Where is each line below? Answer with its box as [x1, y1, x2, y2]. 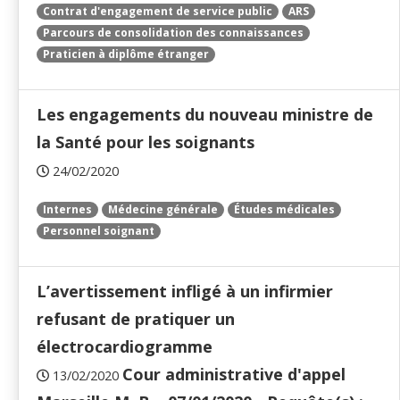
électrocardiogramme [37, 336, 212, 358]
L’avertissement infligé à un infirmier [37, 280, 333, 303]
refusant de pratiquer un [37, 308, 235, 330]
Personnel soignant [43, 223, 154, 239]
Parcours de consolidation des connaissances [43, 25, 304, 41]
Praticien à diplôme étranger [43, 46, 209, 62]
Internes [43, 202, 92, 218]
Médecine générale [108, 202, 218, 218]
